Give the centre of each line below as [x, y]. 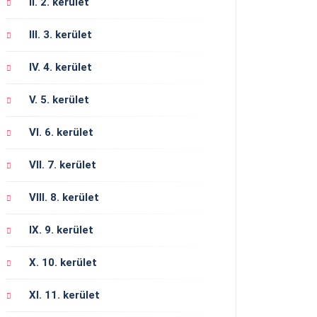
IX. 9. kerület [61, 230]
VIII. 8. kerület [64, 197]
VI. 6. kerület [61, 132]
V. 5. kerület [59, 99]
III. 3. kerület [60, 34]
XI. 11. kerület [64, 295]
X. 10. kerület [63, 262]
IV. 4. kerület [60, 67]
